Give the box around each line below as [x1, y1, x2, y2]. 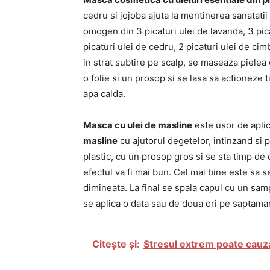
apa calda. [83, 88, 125, 99]
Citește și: [92, 238, 140, 250]
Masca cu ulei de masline [83, 119, 192, 131]
